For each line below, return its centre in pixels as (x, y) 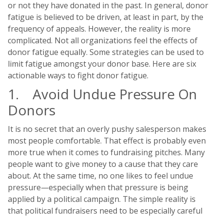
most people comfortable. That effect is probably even (107, 141)
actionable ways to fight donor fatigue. (78, 76)
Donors (32, 110)
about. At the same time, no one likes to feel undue (100, 176)
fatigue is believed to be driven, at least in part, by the (106, 17)
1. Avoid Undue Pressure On (102, 94)
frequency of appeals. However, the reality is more (99, 29)
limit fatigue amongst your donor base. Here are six (102, 64)
